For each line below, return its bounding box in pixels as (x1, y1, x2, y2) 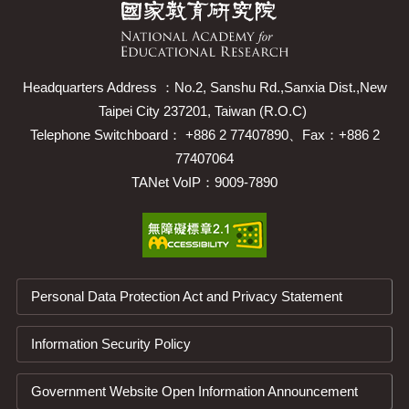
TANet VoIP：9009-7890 (131, 173, 278, 190)
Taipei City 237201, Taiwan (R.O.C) (99, 102, 310, 119)
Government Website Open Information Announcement (30, 383, 358, 399)
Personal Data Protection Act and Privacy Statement (30, 288, 342, 304)
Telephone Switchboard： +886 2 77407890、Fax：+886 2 (29, 126, 380, 142)
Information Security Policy (30, 335, 191, 351)
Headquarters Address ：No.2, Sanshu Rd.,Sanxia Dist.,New (22, 79, 387, 95)
